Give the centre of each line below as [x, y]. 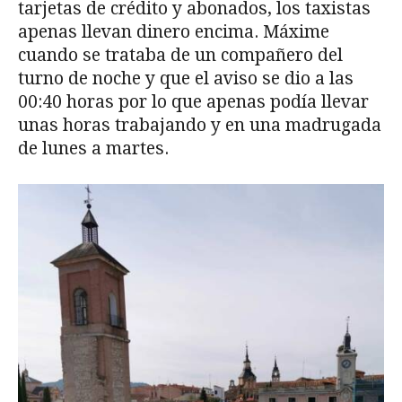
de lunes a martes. [93, 148]
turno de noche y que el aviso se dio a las [186, 78]
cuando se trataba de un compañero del [180, 55]
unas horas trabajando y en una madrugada [200, 125]
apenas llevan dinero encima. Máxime [174, 31]
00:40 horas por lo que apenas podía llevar [193, 101]
